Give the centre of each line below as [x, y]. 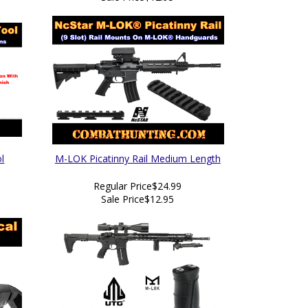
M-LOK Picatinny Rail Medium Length [137, 158]
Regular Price [123, 186]
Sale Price [123, 199]
